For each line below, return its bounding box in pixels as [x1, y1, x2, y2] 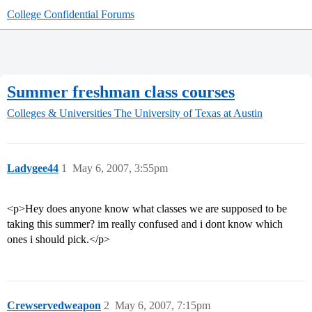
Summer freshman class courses [7, 82, 235, 101]
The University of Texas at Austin [114, 107, 263, 120]
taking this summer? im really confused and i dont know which [7, 218, 283, 231]
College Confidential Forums [7, 8, 134, 20]
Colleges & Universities [7, 107, 111, 120]
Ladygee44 [7, 162, 58, 175]
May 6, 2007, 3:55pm [72, 162, 168, 175]
